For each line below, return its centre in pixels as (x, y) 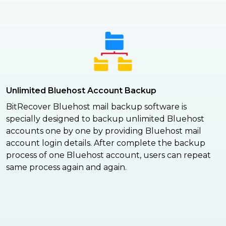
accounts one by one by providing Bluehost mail (104, 131)
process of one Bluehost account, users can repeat (108, 155)
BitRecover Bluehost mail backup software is (96, 107)
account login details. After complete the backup (106, 143)
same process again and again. (66, 167)
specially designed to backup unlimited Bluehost (105, 119)
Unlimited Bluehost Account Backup (81, 91)
